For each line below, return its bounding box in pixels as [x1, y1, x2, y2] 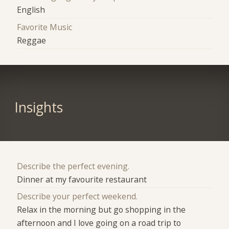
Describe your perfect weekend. [17, 191, 138, 202]
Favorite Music [17, 21, 73, 33]
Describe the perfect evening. [17, 161, 130, 172]
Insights [14, 98, 63, 117]
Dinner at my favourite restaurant [17, 174, 147, 186]
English [17, 4, 45, 16]
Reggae [17, 34, 47, 46]
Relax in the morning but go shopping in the [17, 204, 186, 216]
